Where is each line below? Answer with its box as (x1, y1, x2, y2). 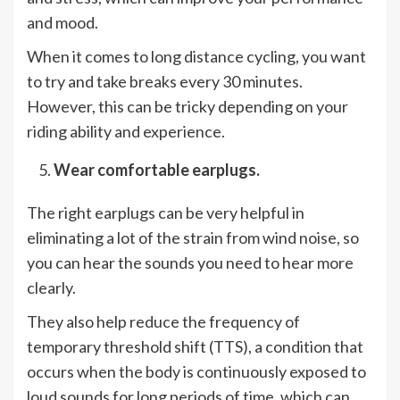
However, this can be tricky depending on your (27, 96, 348, 117)
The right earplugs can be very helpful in (27, 203, 304, 223)
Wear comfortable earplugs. (54, 160, 260, 180)
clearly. (27, 278, 76, 298)
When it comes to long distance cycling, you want (27, 46, 366, 67)
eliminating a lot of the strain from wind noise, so (27, 228, 359, 248)
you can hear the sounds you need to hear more (27, 253, 354, 273)
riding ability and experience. (27, 121, 225, 142)
